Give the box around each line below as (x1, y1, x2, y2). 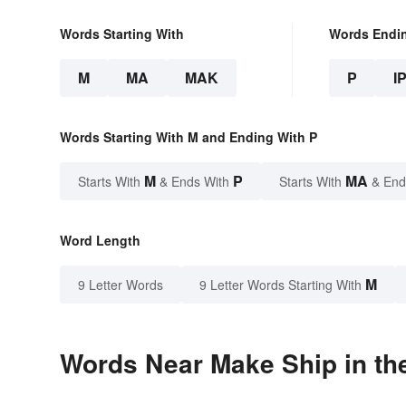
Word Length (60, 231, 140, 250)
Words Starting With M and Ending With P (60, 128, 317, 147)
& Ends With (156, 172, 233, 191)
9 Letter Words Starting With (199, 275, 362, 295)
